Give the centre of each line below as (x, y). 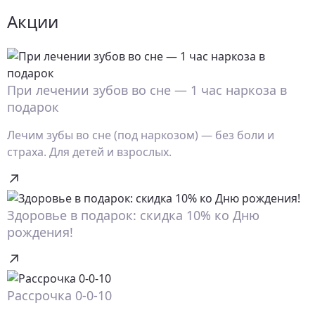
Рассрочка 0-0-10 (59, 296)
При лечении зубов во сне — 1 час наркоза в (147, 90)
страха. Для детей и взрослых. (89, 152)
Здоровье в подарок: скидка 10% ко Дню (133, 216)
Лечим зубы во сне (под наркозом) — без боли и (141, 135)
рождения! (40, 232)
